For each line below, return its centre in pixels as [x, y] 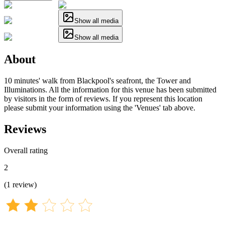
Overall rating [26, 150]
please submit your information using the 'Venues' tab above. [100, 107]
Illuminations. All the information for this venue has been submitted [110, 89]
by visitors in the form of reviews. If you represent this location [103, 98]
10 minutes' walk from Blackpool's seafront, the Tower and [97, 80]
